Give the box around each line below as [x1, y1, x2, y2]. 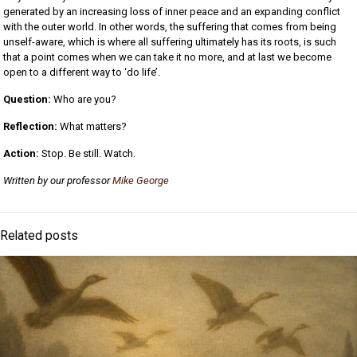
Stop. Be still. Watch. [41, 147, 136, 159]
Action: [3, 147, 42, 159]
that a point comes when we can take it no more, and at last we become [3, 50, 332, 63]
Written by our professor [3, 174, 113, 186]
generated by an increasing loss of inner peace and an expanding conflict [3, 5, 341, 18]
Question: [3, 92, 54, 105]
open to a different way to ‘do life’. [3, 65, 161, 78]
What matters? [57, 120, 127, 132]
